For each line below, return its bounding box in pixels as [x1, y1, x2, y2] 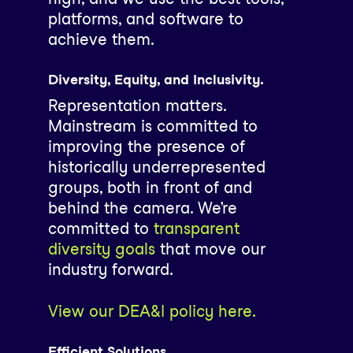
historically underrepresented [47, 157, 266, 176]
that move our [154, 239, 266, 258]
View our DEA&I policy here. [47, 301, 256, 321]
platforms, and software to [47, 9, 243, 28]
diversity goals [47, 239, 155, 258]
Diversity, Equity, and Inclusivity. [47, 70, 264, 87]
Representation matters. [47, 95, 226, 115]
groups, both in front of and [47, 177, 252, 197]
